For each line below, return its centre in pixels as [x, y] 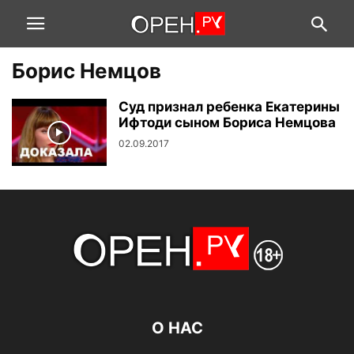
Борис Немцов [87, 71]
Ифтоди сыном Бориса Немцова [227, 122]
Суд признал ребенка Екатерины [229, 107]
